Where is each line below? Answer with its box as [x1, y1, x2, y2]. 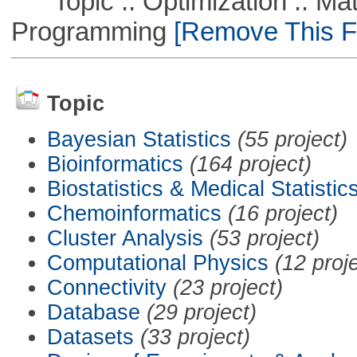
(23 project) [172, 275, 283, 300]
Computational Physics [46, 250, 269, 275]
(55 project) [237, 127, 347, 151]
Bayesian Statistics [46, 127, 231, 151]
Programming [10, 16, 167, 46]
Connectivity [46, 275, 167, 300]
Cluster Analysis [46, 226, 203, 250]
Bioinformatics [46, 151, 183, 176]
